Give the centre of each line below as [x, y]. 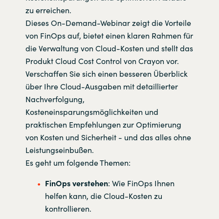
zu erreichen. [48, 10]
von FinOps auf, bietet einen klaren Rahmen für [109, 35]
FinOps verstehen [76, 183]
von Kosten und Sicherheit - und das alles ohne [108, 137]
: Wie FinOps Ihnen [141, 183]
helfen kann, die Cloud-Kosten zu [103, 196]
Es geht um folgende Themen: [78, 163]
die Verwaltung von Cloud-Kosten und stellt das [109, 48]
